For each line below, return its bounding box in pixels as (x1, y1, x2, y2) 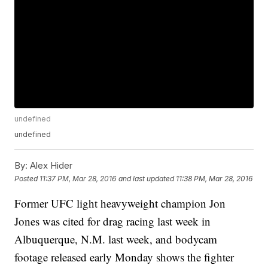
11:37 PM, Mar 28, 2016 (39, 173, 117, 183)
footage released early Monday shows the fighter (14, 249, 234, 265)
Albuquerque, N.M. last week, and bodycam (14, 232, 218, 247)
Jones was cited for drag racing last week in (14, 214, 211, 229)
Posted (14, 173, 40, 183)
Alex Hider (28, 160, 73, 172)
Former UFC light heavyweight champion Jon (14, 196, 226, 211)
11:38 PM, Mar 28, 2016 (176, 173, 253, 183)
